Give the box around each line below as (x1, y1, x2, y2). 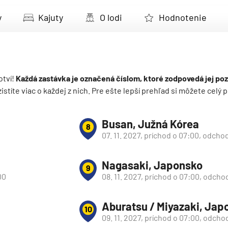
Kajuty (38, 12, 63, 23)
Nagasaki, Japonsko (102, 158, 203, 172)
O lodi (100, 12, 122, 23)
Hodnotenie (159, 12, 207, 23)
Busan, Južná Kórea (102, 117, 199, 130)
